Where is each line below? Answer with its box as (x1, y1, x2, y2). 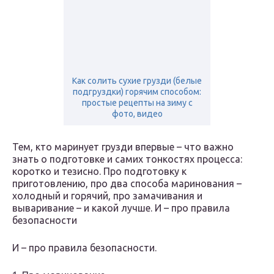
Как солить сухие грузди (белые (72, 76, 202, 86)
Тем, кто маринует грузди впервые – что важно (12, 141, 234, 153)
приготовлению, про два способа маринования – (12, 178, 242, 190)
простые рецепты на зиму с (81, 98, 193, 108)
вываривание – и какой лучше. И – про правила (12, 202, 230, 214)
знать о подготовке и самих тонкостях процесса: (12, 154, 242, 165)
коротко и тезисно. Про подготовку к (12, 166, 187, 177)
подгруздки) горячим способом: (73, 87, 201, 97)
